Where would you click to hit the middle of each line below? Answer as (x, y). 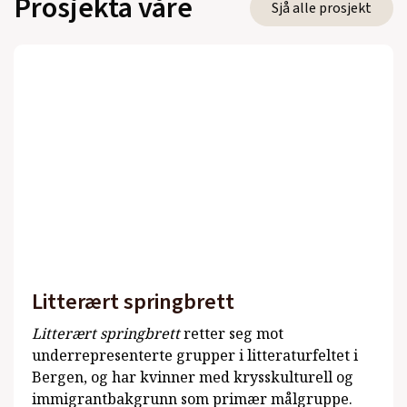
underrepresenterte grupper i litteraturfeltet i (195, 355)
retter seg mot (232, 333)
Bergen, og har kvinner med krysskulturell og (193, 377)
